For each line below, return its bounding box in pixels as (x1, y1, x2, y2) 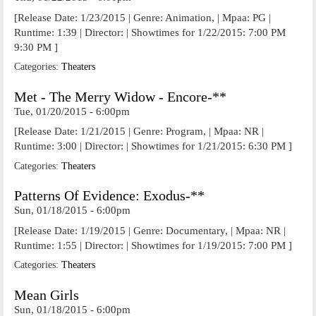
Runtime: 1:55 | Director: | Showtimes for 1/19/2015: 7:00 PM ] (14, 239, 292, 251)
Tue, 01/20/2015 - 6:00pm (14, 105, 130, 117)
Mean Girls (14, 287, 79, 303)
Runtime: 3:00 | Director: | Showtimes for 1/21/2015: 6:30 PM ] (14, 140, 292, 152)
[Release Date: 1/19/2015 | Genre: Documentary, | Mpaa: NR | (14, 224, 286, 236)
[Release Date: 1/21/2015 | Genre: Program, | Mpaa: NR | (14, 126, 264, 137)
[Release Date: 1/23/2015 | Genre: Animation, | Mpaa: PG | (14, 11, 271, 23)
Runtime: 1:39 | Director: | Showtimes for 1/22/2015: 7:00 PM (14, 26, 286, 38)
